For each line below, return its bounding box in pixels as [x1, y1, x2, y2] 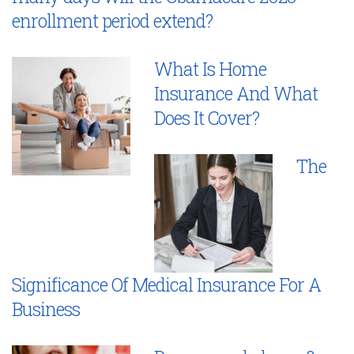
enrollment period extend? [12, 8, 213, 32]
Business [12, 296, 80, 321]
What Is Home [154, 56, 266, 81]
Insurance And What [154, 81, 318, 105]
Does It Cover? [154, 105, 259, 130]
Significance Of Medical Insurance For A [12, 272, 321, 296]
